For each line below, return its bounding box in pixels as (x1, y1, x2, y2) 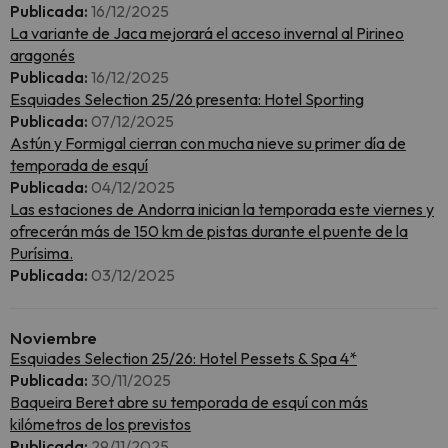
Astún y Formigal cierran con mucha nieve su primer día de (10, 133, 406, 153)
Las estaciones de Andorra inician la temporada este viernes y (10, 199, 434, 219)
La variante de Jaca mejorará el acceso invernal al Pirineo (10, 23, 404, 43)
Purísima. (10, 243, 73, 263)
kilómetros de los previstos (10, 414, 191, 434)
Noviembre (10, 327, 97, 348)
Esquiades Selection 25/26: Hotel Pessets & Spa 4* (10, 348, 357, 368)
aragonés (10, 45, 75, 65)
